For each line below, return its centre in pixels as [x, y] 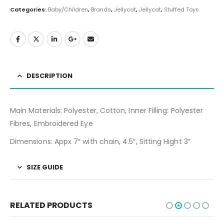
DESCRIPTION [49, 75]
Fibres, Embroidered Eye [51, 123]
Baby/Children [68, 9]
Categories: [29, 9]
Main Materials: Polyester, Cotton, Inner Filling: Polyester [107, 110]
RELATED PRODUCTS [51, 205]
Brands [101, 9]
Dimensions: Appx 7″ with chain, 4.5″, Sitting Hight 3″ [100, 141]
